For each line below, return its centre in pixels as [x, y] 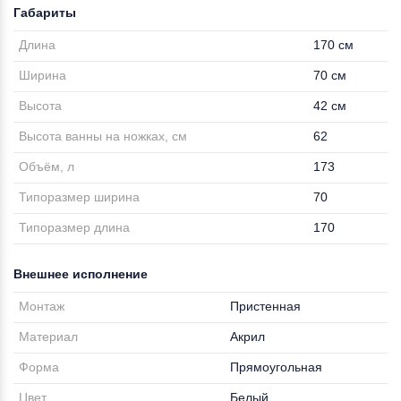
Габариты [45, 13]
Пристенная [266, 306]
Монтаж [42, 306]
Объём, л [47, 166]
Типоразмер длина [75, 227]
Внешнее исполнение [81, 274]
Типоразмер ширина [80, 197]
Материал [49, 337]
